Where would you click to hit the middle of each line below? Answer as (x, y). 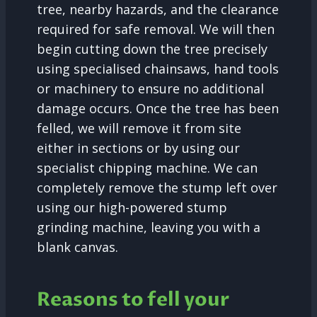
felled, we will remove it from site (139, 128)
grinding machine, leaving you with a (149, 227)
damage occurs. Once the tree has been (158, 109)
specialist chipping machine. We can (147, 168)
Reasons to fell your (133, 299)
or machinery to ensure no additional (150, 89)
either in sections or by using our (138, 148)
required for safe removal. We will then (156, 29)
